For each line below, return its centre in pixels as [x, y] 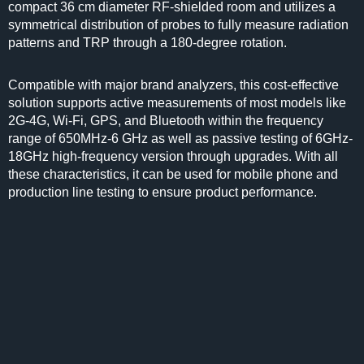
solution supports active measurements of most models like [177, 103]
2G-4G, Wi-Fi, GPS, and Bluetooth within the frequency [166, 121]
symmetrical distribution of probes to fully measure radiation [178, 25]
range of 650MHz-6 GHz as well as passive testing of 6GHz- [180, 139]
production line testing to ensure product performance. [164, 192]
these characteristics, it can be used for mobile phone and [173, 174]
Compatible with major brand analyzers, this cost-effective [173, 85]
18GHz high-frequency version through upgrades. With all [173, 156]
